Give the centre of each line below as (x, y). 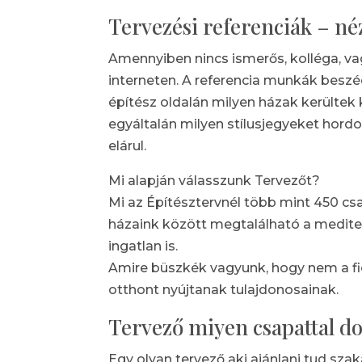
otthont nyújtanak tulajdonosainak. (224, 290)
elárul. (128, 146)
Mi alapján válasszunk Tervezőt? (215, 181)
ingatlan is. (143, 246)
